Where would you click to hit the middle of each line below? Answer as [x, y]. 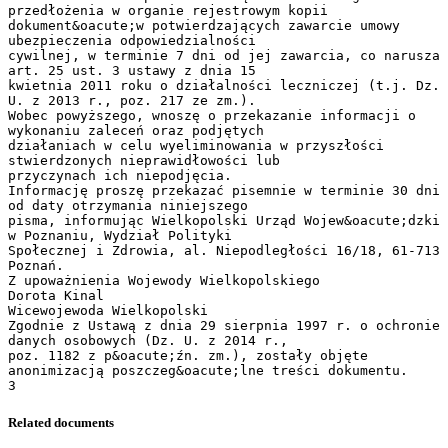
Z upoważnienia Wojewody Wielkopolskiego [164, 280]
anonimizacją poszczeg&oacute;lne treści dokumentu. [208, 370]
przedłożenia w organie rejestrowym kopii [168, 10]
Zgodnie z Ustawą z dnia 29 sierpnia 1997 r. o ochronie [224, 325]
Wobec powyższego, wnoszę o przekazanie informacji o [212, 115]
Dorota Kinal [56, 295]
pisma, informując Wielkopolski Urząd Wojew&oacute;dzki [224, 220]
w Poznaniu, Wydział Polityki [120, 235]
